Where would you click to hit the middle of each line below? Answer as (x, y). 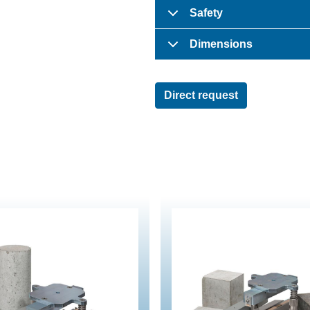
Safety (206, 12)
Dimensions (221, 44)
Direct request (201, 95)
